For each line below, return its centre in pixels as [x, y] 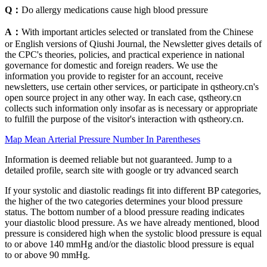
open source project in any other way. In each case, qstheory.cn [123, 98]
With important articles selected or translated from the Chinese [137, 32]
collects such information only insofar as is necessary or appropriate [131, 108]
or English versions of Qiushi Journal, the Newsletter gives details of [133, 44]
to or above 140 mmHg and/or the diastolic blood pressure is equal [129, 244]
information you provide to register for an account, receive [114, 76]
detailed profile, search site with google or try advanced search [122, 170]
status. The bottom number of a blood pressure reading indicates [125, 212]
